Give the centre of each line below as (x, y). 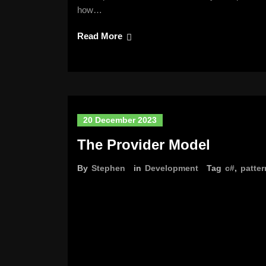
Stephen (108, 168)
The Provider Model (144, 145)
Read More (100, 36)
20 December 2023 (120, 120)
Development (172, 168)
